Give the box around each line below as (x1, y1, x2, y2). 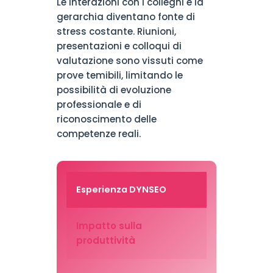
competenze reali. (56, 127, 141, 140)
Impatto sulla (76, 219, 142, 232)
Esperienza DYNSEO (76, 183, 166, 196)
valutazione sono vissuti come (56, 54, 203, 67)
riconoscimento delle (56, 113, 157, 126)
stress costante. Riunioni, (56, 25, 176, 38)
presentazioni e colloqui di (56, 40, 182, 52)
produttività (76, 234, 135, 247)
